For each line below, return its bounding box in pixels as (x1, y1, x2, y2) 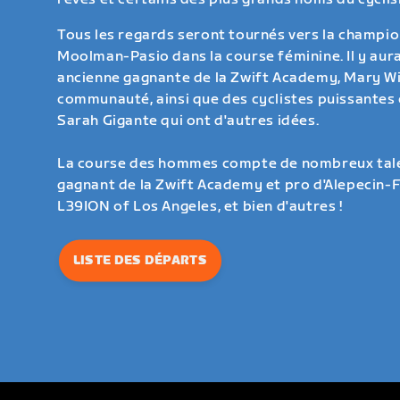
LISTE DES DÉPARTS (72, 253, 207, 268)
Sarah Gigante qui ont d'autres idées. (57, 112, 320, 129)
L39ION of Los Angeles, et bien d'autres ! (57, 197, 343, 215)
